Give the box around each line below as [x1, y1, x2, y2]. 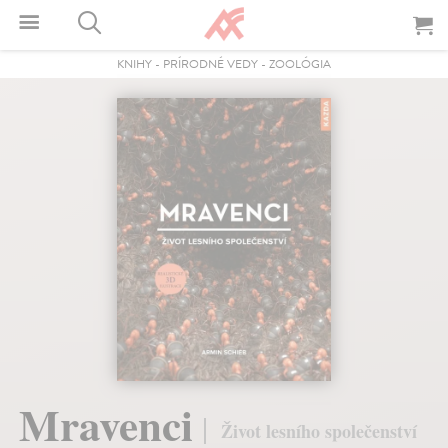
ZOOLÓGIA [269, 55, 331, 73]
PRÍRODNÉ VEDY [163, 55, 258, 73]
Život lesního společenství [221, 418, 418, 445]
